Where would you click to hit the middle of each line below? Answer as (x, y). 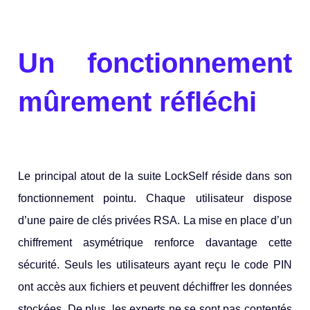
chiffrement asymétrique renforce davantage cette (155, 243)
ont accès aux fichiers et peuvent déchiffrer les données (155, 287)
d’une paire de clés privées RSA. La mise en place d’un (155, 221)
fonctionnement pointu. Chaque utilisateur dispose (155, 199)
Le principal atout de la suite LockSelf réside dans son (155, 176)
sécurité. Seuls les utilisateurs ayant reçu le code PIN (155, 265)
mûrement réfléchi (138, 102)
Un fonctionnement (155, 63)
